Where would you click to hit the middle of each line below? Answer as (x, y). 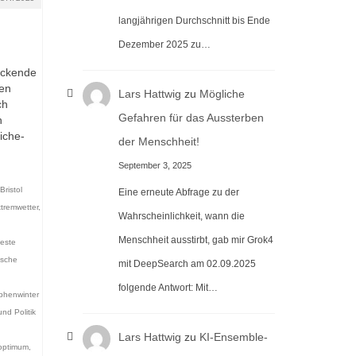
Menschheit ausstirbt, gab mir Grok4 (196, 240)
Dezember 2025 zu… (164, 44)
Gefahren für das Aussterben (191, 117)
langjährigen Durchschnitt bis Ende (194, 20)
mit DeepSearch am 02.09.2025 (187, 264)
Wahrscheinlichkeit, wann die (182, 217)
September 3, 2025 (155, 165)
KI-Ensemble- (234, 337)
